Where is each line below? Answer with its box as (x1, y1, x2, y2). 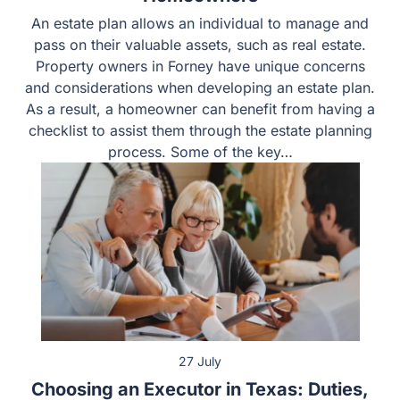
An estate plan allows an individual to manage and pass (23, 35, 377, 54)
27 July (179, 375, 221, 391)
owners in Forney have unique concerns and (59, 78, 341, 96)
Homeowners (144, 5, 256, 28)
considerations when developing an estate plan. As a (33, 99, 367, 118)
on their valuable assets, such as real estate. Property (31, 56, 369, 75)
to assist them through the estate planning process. (40, 142, 360, 161)
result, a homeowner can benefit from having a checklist (25, 121, 375, 139)
